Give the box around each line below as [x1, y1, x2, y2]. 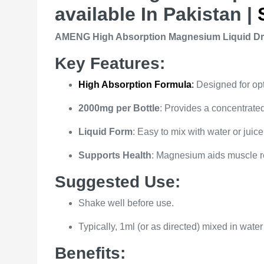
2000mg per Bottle [78, 103, 160, 113]
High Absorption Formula [78, 79, 192, 90]
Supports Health [78, 150, 151, 160]
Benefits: [55, 243, 126, 262]
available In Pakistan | [55, 3, 258, 25]
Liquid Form [78, 126, 133, 137]
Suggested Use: [55, 172, 180, 191]
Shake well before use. [78, 197, 174, 208]
